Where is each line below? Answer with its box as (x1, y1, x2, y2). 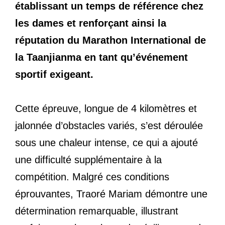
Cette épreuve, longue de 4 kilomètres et (15, 102, 197, 114)
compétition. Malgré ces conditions (15, 171, 169, 182)
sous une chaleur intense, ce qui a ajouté (15, 137, 198, 148)
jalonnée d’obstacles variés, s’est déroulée (15, 120, 203, 131)
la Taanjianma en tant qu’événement (15, 51, 188, 63)
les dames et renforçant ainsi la (15, 17, 166, 29)
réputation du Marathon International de (15, 34, 206, 46)
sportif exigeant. (15, 68, 93, 80)
